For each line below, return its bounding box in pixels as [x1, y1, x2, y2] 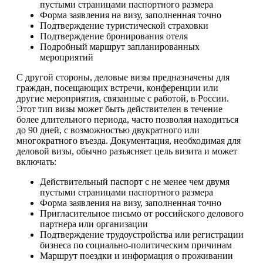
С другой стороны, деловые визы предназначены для [16, 72, 230, 82]
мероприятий [40, 52, 93, 62]
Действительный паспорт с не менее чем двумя [40, 176, 230, 187]
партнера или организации [40, 218, 148, 229]
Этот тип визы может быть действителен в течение [16, 103, 222, 114]
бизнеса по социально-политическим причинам [40, 240, 232, 250]
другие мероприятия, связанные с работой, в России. [16, 93, 229, 103]
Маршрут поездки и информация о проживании [40, 250, 233, 261]
